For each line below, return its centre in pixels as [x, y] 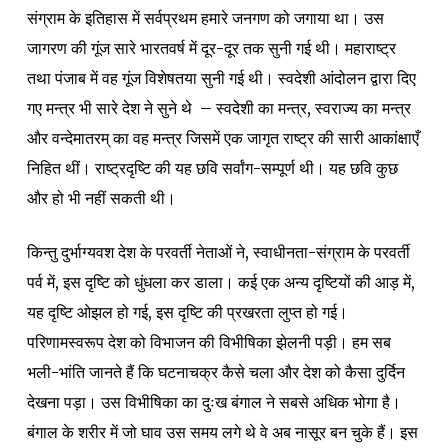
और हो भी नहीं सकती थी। [101, 197]
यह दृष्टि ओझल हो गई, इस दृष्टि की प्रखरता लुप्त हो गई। [187, 311]
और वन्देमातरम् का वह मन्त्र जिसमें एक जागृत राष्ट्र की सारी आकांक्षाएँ [222, 137]
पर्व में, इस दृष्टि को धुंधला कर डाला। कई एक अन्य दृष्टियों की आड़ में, [220, 281]
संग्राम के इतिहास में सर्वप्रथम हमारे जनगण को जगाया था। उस [205, 17]
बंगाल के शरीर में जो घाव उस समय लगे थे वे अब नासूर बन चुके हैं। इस [222, 431]
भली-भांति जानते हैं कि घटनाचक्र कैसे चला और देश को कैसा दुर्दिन [215, 371]
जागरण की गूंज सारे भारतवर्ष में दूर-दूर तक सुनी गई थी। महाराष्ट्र [211, 47]
